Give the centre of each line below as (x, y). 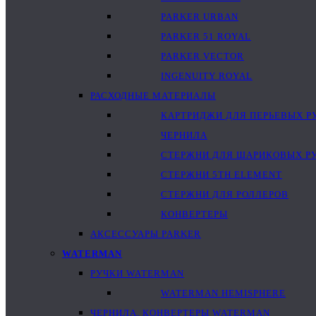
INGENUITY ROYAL (207, 76)
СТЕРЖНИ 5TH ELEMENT (221, 175)
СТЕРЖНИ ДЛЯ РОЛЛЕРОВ (225, 194)
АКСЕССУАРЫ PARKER (146, 234)
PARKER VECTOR (202, 56)
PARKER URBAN (200, 17)
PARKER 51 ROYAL (206, 36)
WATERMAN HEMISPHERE (223, 293)
